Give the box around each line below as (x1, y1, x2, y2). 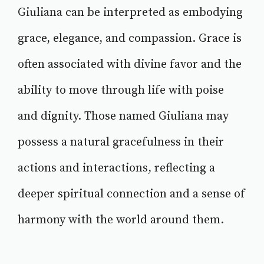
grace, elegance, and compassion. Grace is (18, 31, 242, 47)
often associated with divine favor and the (18, 57, 242, 72)
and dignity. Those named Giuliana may (18, 109, 229, 124)
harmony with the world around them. (18, 213, 224, 228)
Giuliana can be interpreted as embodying (18, 5, 243, 21)
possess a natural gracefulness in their (18, 135, 224, 150)
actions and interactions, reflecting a (18, 161, 215, 176)
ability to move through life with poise (18, 83, 224, 98)
